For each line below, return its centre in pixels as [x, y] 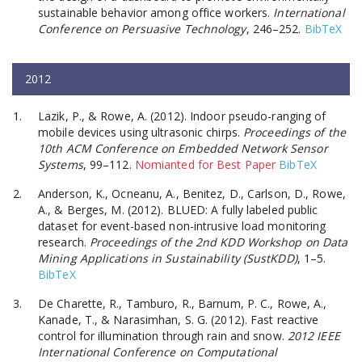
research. [64, 242]
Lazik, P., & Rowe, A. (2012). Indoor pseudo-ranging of [182, 116]
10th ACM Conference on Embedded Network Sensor [183, 148]
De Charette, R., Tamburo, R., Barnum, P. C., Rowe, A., [183, 303]
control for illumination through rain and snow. [163, 335]
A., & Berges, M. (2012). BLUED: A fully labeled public [178, 209]
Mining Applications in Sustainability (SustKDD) [168, 258]
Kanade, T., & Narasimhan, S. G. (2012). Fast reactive [179, 319]
